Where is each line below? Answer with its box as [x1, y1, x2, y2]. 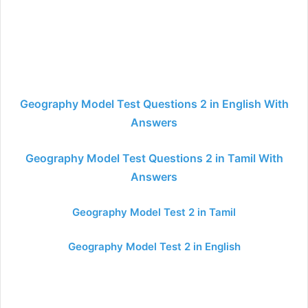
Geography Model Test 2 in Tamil [72, 206, 236, 219]
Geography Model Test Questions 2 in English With [19, 97, 289, 111]
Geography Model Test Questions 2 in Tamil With [25, 151, 283, 165]
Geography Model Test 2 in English [67, 240, 241, 253]
